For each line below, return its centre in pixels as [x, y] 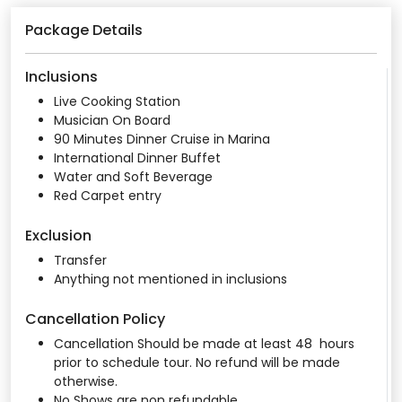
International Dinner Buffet [139, 158]
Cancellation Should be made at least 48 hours [204, 344]
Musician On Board [112, 120]
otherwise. [87, 381]
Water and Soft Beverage [133, 177]
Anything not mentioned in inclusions [170, 279]
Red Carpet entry [109, 196]
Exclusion [58, 236]
